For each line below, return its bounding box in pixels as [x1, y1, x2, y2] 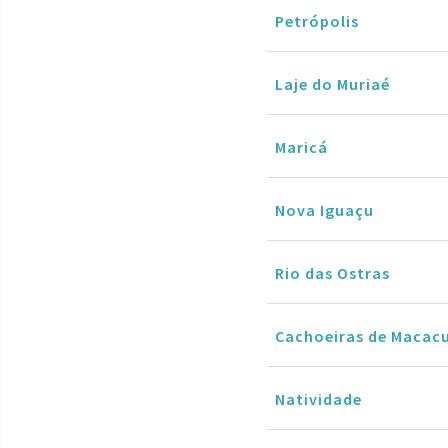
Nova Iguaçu [275, 199, 374, 220]
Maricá [275, 136, 328, 157]
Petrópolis [275, 10, 359, 31]
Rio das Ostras [275, 262, 390, 283]
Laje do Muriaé [275, 73, 390, 94]
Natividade [275, 388, 362, 409]
